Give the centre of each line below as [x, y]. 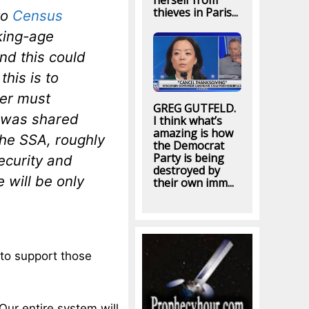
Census [38, 16]
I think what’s [187, 121]
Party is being [188, 158]
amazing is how [193, 133]
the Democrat [188, 146]
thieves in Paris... [195, 13]
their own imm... [193, 183]
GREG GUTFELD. [194, 109]
